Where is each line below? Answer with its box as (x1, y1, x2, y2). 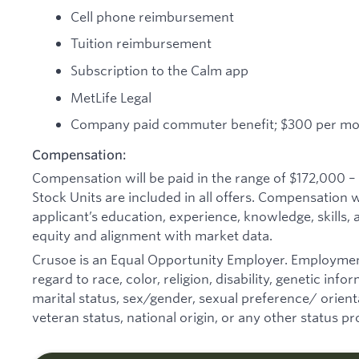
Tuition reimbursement (71, 34, 212, 52)
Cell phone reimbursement (71, 7, 234, 25)
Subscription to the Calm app (71, 61, 248, 79)
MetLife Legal (71, 88, 151, 106)
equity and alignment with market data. (32, 227, 272, 244)
